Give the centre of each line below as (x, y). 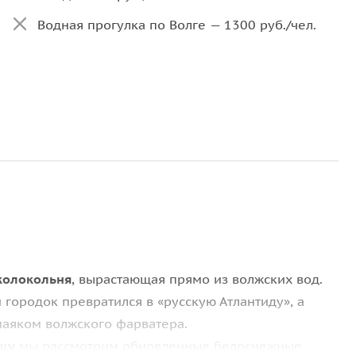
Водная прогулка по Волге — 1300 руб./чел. (176, 25)
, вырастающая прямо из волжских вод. (197, 279)
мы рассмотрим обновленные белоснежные (159, 346)
